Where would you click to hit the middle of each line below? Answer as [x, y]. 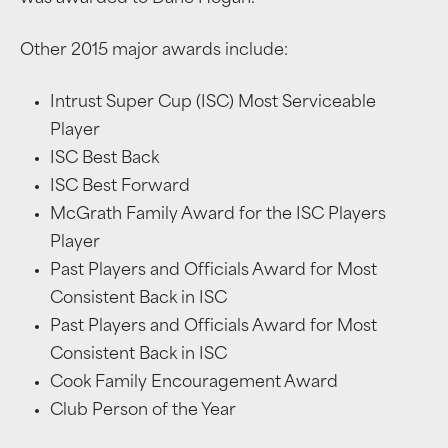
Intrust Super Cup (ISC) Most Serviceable [213, 103]
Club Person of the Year [143, 411]
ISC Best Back [104, 159]
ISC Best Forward [120, 187]
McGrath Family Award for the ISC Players [218, 215]
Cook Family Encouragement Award [194, 383]
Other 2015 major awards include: [154, 51]
